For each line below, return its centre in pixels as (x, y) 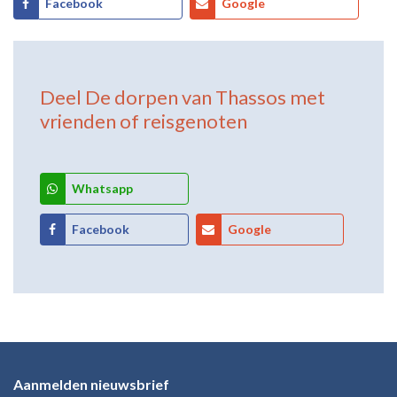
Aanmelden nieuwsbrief (91, 384)
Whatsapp (102, 188)
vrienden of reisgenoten (144, 121)
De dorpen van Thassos (186, 97)
